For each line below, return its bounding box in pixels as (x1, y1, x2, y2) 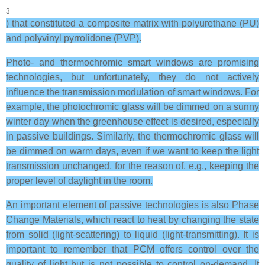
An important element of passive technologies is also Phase (6, 200, 259, 210)
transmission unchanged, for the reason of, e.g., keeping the (6, 161, 259, 171)
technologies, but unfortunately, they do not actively (6, 72, 259, 82)
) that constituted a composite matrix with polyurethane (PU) (6, 18, 259, 28)
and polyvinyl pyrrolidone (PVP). (6, 33, 141, 43)
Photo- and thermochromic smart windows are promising (6, 57, 259, 67)
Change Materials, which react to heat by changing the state (6, 215, 259, 225)
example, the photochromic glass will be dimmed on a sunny (6, 102, 259, 112)
